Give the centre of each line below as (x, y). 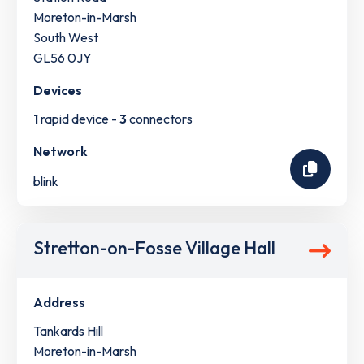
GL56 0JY (63, 58)
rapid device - (79, 119)
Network (61, 152)
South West (66, 38)
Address (59, 303)
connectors (160, 119)
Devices (58, 91)
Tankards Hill (68, 331)
